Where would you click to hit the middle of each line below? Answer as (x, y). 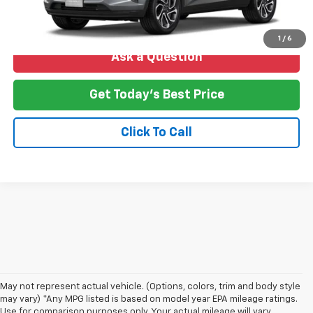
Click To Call (156, 133)
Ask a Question (156, 58)
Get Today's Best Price (156, 95)
